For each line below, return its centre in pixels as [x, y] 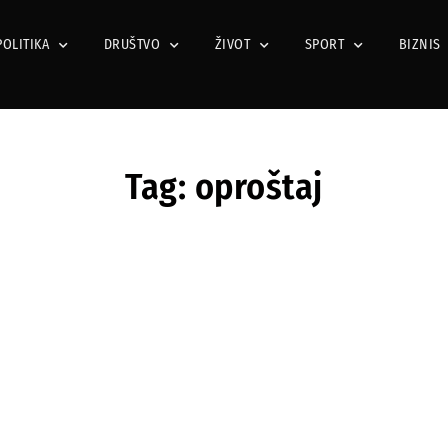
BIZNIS [419, 45]
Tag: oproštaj [224, 186]
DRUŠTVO [131, 45]
